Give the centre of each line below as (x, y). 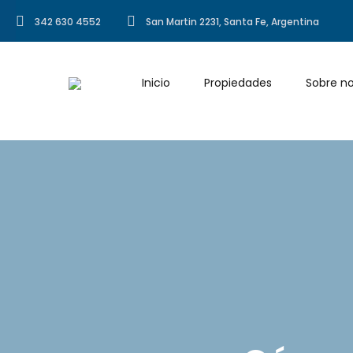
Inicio (156, 83)
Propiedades (238, 83)
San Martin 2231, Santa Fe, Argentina (232, 22)
